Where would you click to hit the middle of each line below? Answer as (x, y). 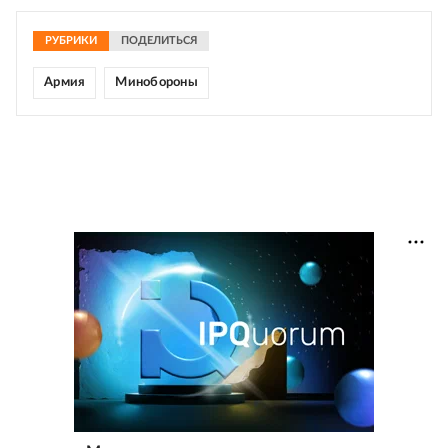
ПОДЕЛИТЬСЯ (159, 41)
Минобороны (156, 83)
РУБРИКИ (71, 41)
